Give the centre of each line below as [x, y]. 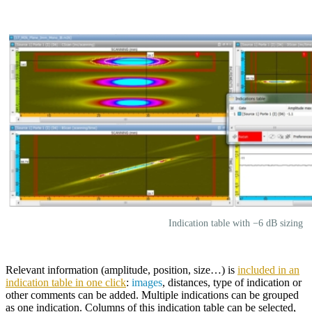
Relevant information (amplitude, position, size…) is [122, 270]
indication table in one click [66, 282]
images [147, 282]
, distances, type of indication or [232, 282]
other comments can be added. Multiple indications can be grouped [152, 295]
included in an [268, 270]
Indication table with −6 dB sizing [235, 223]
